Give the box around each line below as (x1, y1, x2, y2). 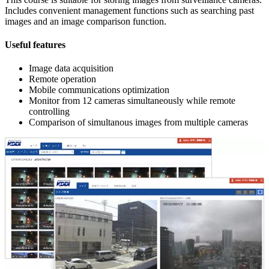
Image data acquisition (29, 63, 113, 74)
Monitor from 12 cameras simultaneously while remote (29, 95, 235, 106)
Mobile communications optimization (29, 85, 169, 95)
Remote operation (29, 74, 96, 85)
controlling (29, 106, 70, 117)
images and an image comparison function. (5, 16, 166, 26)
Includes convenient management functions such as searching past (5, 5, 254, 16)
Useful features (5, 39, 65, 50)
